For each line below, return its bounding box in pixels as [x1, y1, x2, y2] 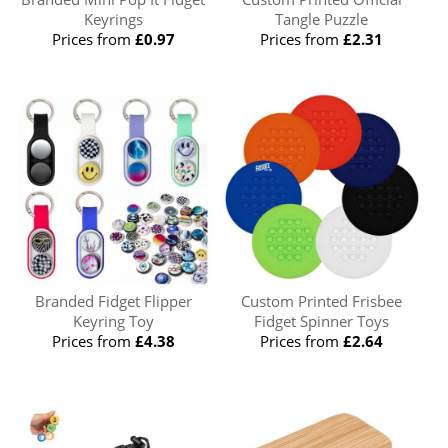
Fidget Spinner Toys [254, 311, 390, 332]
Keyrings [83, 9, 143, 30]
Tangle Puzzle [275, 9, 369, 30]
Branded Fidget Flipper [34, 291, 192, 312]
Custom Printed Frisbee [241, 291, 403, 312]
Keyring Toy [72, 311, 154, 332]
